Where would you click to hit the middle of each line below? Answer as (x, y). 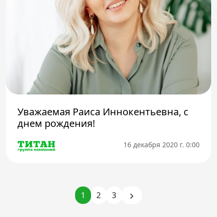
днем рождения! (56, 124)
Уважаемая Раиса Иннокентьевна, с (103, 112)
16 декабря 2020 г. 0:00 (162, 144)
